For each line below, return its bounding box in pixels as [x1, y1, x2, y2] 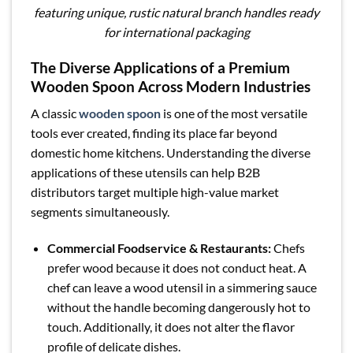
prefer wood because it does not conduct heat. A [46, 260, 307, 276]
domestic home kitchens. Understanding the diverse [31, 145, 310, 161]
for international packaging [103, 24, 250, 40]
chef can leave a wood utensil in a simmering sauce [46, 280, 317, 295]
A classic [31, 106, 79, 121]
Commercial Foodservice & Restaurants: [46, 240, 271, 256]
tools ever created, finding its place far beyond [31, 125, 277, 141]
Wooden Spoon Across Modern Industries [31, 76, 310, 95]
